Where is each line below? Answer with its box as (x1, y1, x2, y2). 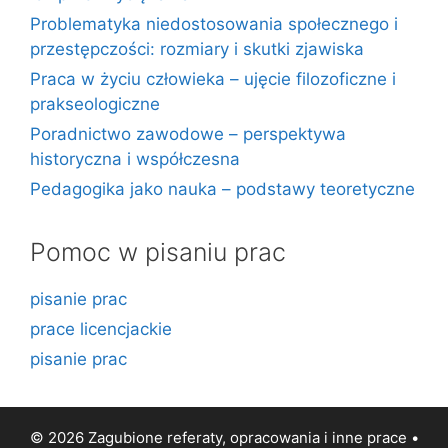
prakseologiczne (30, 94, 160, 114)
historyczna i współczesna (30, 149, 240, 169)
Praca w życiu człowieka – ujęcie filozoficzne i (30, 69, 396, 89)
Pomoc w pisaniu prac (30, 237, 286, 267)
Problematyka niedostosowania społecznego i (30, 14, 398, 34)
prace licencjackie (30, 319, 172, 339)
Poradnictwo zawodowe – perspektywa (30, 124, 346, 144)
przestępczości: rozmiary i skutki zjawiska (30, 39, 364, 59)
